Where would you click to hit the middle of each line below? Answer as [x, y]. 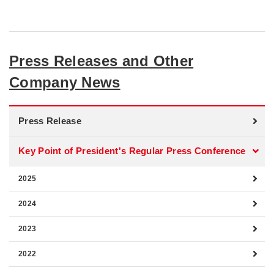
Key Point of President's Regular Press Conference [132, 151]
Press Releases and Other [102, 61]
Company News [65, 82]
